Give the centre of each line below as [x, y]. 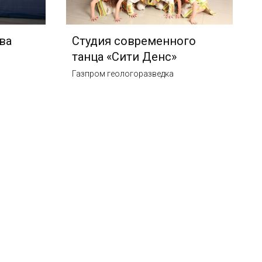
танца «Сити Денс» [125, 57]
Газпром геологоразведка [123, 74]
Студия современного [134, 41]
